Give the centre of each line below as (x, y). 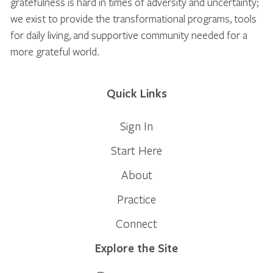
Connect (136, 223)
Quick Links (136, 93)
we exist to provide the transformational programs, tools (133, 18)
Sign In (136, 126)
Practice (136, 199)
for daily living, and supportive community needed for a (129, 35)
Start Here (136, 150)
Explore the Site (136, 248)
